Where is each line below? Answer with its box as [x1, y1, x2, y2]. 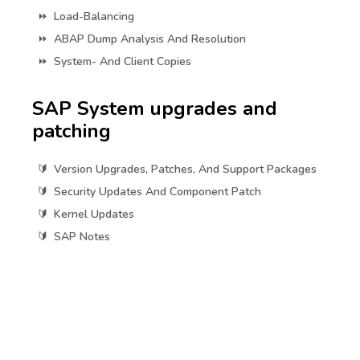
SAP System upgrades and [32, 96, 277, 122]
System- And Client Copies [54, 54, 191, 70]
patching [32, 118, 111, 145]
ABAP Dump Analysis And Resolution [54, 31, 246, 47]
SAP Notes [54, 229, 110, 245]
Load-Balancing [54, 9, 134, 25]
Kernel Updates [54, 207, 134, 223]
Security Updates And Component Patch [54, 184, 261, 200]
